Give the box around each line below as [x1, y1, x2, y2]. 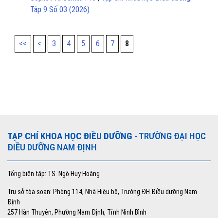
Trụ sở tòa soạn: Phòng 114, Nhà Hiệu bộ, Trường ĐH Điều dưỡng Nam [7, 188, 197, 196]
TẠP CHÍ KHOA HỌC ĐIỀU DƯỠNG [7, 130, 132, 142]
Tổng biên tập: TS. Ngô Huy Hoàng [7, 170, 100, 178]
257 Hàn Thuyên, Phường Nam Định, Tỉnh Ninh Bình [7, 208, 146, 217]
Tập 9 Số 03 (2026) [30, 5, 90, 15]
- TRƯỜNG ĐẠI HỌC [132, 130, 206, 142]
